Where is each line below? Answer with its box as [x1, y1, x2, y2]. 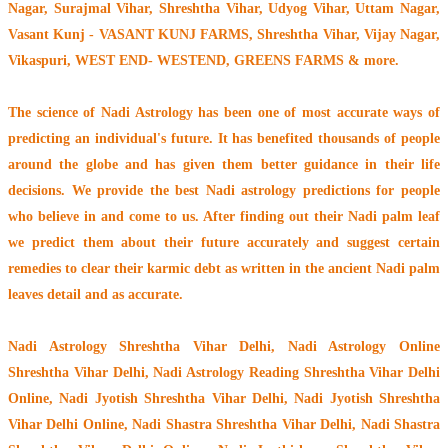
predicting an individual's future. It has [8, 131, 258, 147]
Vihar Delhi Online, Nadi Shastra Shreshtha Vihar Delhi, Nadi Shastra [8, 417, 440, 433]
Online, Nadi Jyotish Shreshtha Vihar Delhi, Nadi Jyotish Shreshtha [8, 391, 440, 407]
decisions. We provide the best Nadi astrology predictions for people [8, 183, 440, 199]
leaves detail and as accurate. [8, 287, 183, 303]
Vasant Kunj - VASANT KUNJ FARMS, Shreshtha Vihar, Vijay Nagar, [8, 27, 440, 43]
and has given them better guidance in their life [117, 157, 441, 173]
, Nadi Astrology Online [271, 339, 441, 355]
